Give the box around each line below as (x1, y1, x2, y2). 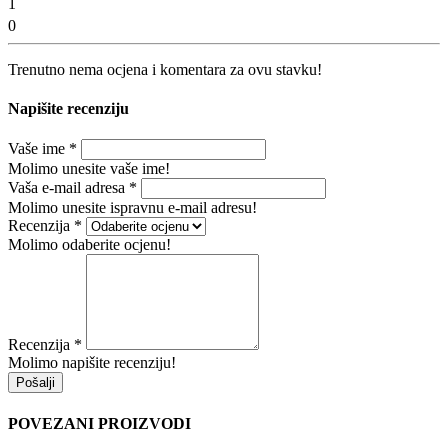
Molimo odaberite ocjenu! (8, 236, 171, 254)
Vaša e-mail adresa (8, 179, 129, 197)
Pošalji (16, 375, 55, 391)
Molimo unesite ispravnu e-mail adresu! (8, 199, 257, 217)
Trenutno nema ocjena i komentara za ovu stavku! (8, 60, 322, 78)
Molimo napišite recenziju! (8, 354, 176, 372)
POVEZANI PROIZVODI (8, 414, 191, 432)
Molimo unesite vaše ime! (8, 160, 170, 178)
